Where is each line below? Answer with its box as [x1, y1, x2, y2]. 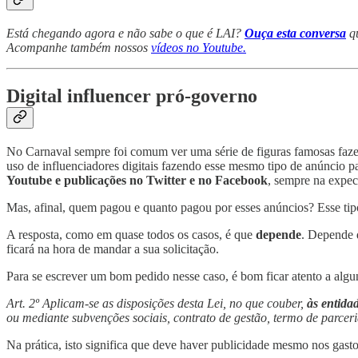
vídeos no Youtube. [151, 41, 246, 55]
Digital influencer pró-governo [6, 86, 257, 107]
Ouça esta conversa [245, 26, 346, 41]
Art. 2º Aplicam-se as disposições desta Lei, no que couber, [6, 296, 304, 311]
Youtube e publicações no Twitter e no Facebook [6, 173, 268, 188]
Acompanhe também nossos [6, 41, 151, 55]
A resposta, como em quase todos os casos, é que [6, 228, 256, 242]
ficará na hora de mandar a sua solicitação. [6, 242, 219, 257]
